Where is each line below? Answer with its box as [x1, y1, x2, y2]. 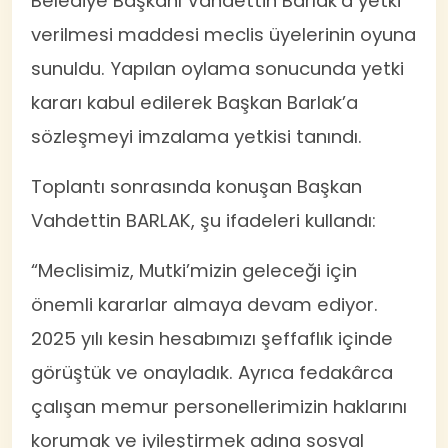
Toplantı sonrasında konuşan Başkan [31, 173, 363, 199]
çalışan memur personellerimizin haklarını [31, 393, 408, 419]
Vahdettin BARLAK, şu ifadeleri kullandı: [31, 207, 377, 233]
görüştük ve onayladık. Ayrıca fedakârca [31, 359, 394, 385]
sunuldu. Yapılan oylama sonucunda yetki [31, 55, 405, 81]
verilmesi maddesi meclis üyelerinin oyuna [31, 21, 417, 47]
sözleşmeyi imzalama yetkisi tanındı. [31, 123, 363, 149]
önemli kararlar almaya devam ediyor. [31, 291, 379, 317]
